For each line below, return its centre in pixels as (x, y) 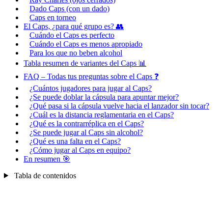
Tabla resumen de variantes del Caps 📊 (85, 63)
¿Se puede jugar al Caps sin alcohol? (86, 132)
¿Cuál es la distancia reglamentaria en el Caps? (102, 114)
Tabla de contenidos (45, 175)
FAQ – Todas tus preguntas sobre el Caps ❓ (91, 76)
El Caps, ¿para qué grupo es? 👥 (74, 26)
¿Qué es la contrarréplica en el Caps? (87, 123)
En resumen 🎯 (47, 159)
